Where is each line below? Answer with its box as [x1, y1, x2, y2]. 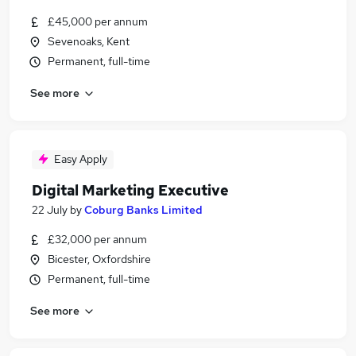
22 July [32, 203, 68, 217]
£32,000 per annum [48, 232, 147, 246]
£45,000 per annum [48, 14, 148, 29]
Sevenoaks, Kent [48, 34, 130, 48]
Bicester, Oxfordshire [48, 252, 151, 266]
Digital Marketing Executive [32, 181, 229, 199]
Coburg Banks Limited [84, 203, 203, 217]
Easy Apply [54, 152, 107, 166]
